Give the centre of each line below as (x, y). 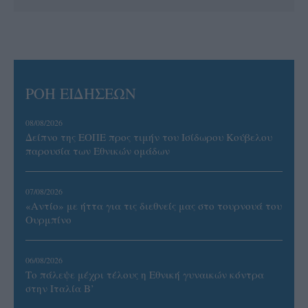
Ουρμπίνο (48, 219)
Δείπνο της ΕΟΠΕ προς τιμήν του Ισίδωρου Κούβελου (149, 136)
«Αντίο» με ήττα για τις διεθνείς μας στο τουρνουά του (154, 205)
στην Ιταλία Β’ (60, 288)
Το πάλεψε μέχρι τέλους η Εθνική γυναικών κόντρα (145, 274)
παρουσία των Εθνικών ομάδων (98, 150)
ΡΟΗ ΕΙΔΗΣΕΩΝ (81, 93)
